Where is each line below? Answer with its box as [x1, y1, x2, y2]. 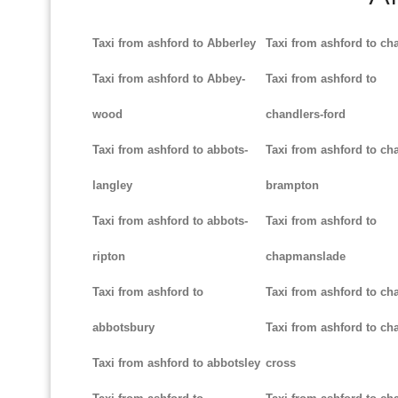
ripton [92, 250, 125, 264]
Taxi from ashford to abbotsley [92, 356, 260, 370]
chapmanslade [265, 250, 346, 264]
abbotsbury [92, 321, 155, 335]
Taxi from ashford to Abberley [92, 36, 256, 51]
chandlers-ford [265, 107, 346, 122]
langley [92, 179, 132, 193]
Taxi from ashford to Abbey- [92, 72, 245, 86]
